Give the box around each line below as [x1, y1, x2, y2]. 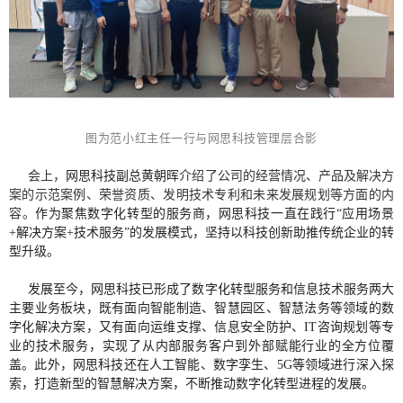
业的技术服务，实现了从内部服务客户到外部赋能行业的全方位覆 [9, 339, 394, 354]
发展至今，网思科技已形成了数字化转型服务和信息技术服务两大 [28, 282, 394, 297]
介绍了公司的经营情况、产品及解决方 [179, 169, 395, 184]
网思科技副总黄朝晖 [66, 169, 180, 184]
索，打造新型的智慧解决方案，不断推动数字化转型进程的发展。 [9, 377, 374, 391]
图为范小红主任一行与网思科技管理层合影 [85, 131, 318, 146]
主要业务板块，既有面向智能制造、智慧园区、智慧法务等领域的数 [9, 301, 394, 316]
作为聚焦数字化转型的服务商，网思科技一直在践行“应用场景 [35, 207, 395, 221]
